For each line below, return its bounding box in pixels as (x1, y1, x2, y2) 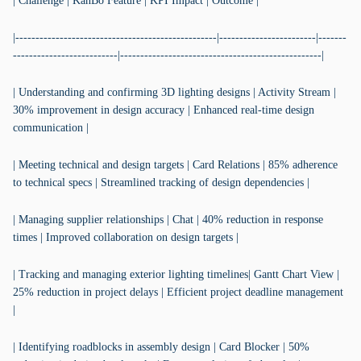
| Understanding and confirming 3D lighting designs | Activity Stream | (13, 86, 336, 98)
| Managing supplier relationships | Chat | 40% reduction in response (13, 214, 323, 226)
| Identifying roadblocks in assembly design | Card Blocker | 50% (13, 341, 309, 353)
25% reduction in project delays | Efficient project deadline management (13, 286, 343, 298)
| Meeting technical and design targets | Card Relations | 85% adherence (13, 159, 338, 171)
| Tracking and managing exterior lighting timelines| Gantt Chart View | (13, 268, 339, 280)
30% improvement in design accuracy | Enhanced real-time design (13, 104, 314, 116)
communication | (13, 122, 89, 134)
